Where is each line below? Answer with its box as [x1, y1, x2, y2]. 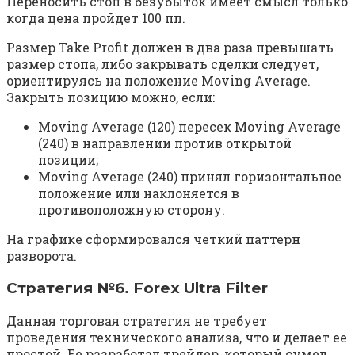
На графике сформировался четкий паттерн [6, 231, 300, 248]
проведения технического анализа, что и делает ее [6, 328, 347, 345]
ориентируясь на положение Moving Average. [6, 72, 311, 90]
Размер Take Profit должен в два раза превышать [6, 39, 334, 56]
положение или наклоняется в [38, 185, 239, 202]
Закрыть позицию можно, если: [6, 89, 215, 106]
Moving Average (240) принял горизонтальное [38, 168, 342, 185]
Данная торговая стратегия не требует [6, 311, 267, 329]
